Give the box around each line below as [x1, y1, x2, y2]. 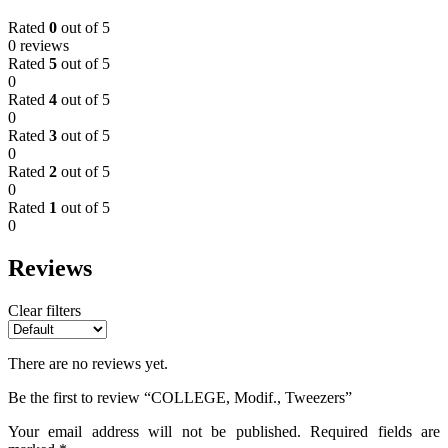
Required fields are [310, 422, 441, 440]
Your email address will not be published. [8, 422, 301, 440]
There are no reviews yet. [8, 354, 168, 372]
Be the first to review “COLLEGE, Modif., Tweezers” [8, 388, 352, 406]
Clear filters [8, 301, 81, 319]
